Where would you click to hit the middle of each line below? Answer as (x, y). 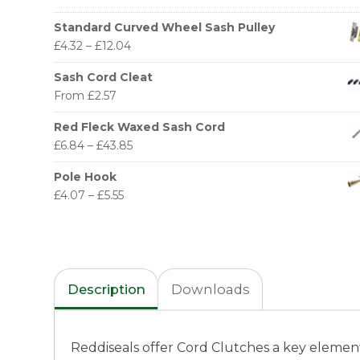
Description (106, 290)
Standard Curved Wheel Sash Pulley (164, 28)
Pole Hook (85, 177)
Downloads (211, 290)
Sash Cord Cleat (103, 78)
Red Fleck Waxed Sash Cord (139, 127)
